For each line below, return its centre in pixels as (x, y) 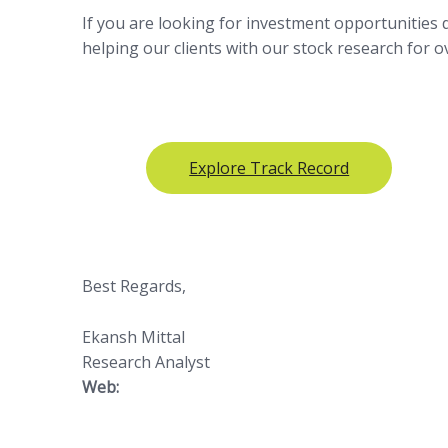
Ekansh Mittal (133, 337)
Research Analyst (146, 362)
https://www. (170, 387)
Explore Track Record (269, 167)
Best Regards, (134, 286)
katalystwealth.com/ (291, 387)
